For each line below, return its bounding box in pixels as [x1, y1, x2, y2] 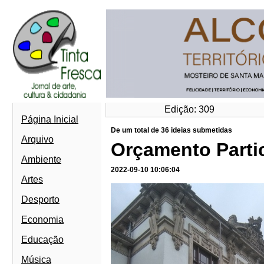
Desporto [21, 194, 60, 204]
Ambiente [21, 154, 61, 164]
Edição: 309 [164, 104, 215, 114]
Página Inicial [21, 114, 78, 124]
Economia [21, 214, 64, 225]
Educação [21, 235, 64, 245]
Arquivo [21, 134, 54, 144]
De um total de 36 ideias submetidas [111, 126, 232, 134]
